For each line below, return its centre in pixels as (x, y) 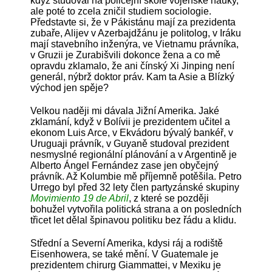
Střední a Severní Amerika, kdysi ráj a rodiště (127, 243)
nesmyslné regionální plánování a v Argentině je (134, 154)
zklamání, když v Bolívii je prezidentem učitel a (130, 121)
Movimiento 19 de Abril (80, 198)
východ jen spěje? (70, 87)
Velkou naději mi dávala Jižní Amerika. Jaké (125, 110)
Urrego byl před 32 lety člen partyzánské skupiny (135, 187)
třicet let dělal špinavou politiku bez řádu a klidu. (133, 220)
